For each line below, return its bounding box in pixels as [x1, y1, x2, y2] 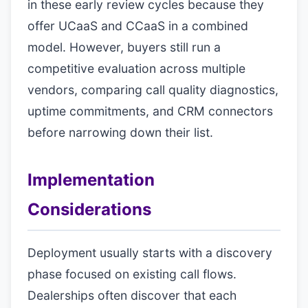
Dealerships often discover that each [27, 288, 236, 302]
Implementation [27, 170, 155, 190]
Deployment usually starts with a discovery [27, 245, 272, 260]
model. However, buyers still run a [27, 40, 221, 54]
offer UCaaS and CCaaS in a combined [27, 19, 248, 33]
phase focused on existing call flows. [27, 267, 236, 281]
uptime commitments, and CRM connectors [27, 104, 273, 118]
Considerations [27, 199, 151, 219]
